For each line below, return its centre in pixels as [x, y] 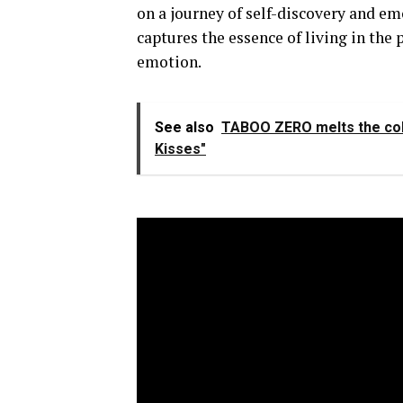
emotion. [169, 62]
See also [184, 127]
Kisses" [180, 149]
